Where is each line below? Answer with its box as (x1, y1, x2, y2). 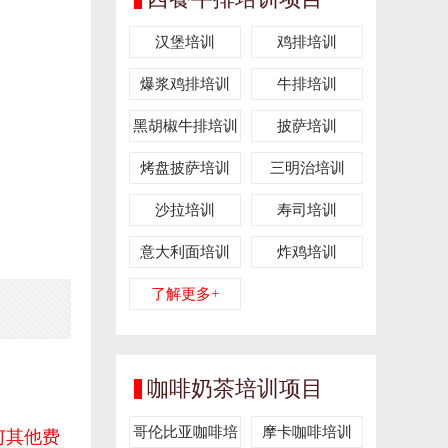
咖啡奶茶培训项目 (147, 376, 323, 401)
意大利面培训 (140, 244, 230, 260)
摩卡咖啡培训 (262, 424, 352, 440)
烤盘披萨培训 (140, 160, 230, 176)
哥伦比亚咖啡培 (132, 424, 238, 440)
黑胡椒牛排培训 (132, 118, 238, 134)
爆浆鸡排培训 (140, 76, 230, 92)
